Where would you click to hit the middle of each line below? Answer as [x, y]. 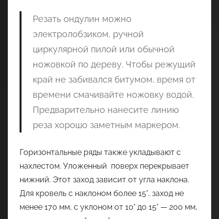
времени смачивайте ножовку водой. [113, 95]
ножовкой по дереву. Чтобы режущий [114, 65]
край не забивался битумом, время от [114, 80]
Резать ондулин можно [82, 19]
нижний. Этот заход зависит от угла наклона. [104, 180]
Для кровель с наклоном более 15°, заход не [102, 194]
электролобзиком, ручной [88, 34]
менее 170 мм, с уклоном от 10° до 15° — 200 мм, [109, 207]
